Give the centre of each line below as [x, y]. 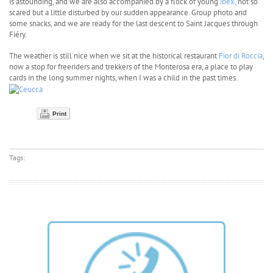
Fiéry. [18, 34]
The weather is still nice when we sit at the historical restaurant [114, 55]
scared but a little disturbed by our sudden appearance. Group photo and [128, 12]
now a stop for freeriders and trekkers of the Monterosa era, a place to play [131, 66]
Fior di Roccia [241, 55]
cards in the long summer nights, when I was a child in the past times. [123, 77]
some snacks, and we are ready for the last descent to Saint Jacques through [133, 23]
